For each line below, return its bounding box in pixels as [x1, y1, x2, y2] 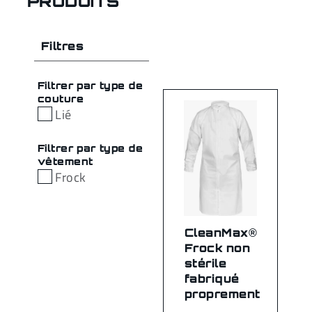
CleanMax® [185, 226, 258, 240]
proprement [185, 287, 260, 302]
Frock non [185, 241, 251, 256]
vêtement [38, 155, 93, 167]
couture [38, 93, 84, 104]
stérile [185, 256, 227, 271]
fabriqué [185, 272, 240, 286]
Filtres [41, 39, 84, 53]
